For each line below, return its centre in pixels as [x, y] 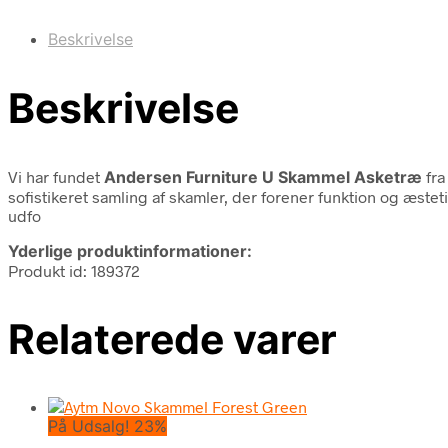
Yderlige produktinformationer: [130, 250]
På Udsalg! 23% [107, 426]
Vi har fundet [56, 176]
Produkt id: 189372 [74, 270]
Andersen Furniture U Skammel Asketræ [263, 176]
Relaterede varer [172, 338]
